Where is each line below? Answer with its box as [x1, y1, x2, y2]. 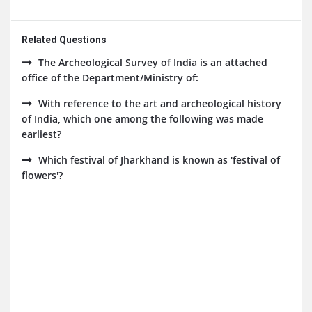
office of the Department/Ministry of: [22, 71, 198, 84]
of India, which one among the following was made [22, 112, 263, 125]
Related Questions [22, 34, 107, 45]
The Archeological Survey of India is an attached [38, 56, 267, 69]
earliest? [22, 127, 61, 141]
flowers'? [22, 169, 63, 182]
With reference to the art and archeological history [38, 97, 281, 110]
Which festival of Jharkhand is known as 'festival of [38, 153, 280, 166]
